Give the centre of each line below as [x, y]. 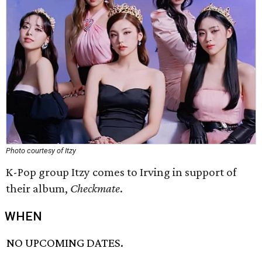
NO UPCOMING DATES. [65, 243]
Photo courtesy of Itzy [41, 151]
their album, [38, 188]
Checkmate [95, 188]
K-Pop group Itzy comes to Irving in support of [121, 172]
